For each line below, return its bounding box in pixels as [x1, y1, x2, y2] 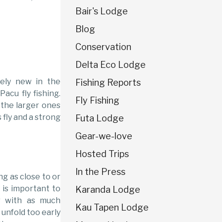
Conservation [75, 41, 131, 52]
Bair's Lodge [75, 5, 128, 16]
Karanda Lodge [75, 184, 140, 195]
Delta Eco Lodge [75, 59, 146, 70]
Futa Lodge [75, 112, 124, 123]
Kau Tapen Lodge [75, 202, 149, 213]
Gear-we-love [75, 130, 132, 141]
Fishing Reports [75, 77, 141, 88]
